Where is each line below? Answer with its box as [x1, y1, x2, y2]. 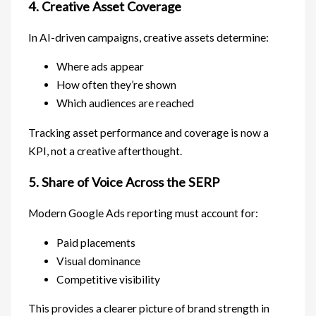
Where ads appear [56, 60, 145, 73]
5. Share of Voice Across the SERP [28, 174, 220, 190]
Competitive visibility [56, 272, 161, 286]
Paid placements [56, 236, 136, 249]
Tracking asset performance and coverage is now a [28, 126, 269, 139]
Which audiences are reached [56, 97, 195, 110]
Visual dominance [56, 254, 141, 267]
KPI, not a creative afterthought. [28, 144, 183, 157]
